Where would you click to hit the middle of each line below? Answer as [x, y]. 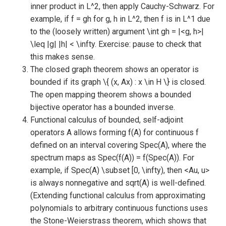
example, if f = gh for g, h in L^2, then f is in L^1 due [120, 19]
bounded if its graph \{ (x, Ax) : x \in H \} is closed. [118, 82]
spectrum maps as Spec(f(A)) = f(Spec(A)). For [112, 158]
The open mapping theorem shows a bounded [111, 95]
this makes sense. [63, 57]
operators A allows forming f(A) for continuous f [115, 132]
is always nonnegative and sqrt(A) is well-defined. [118, 183]
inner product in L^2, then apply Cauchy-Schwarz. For [122, 6]
